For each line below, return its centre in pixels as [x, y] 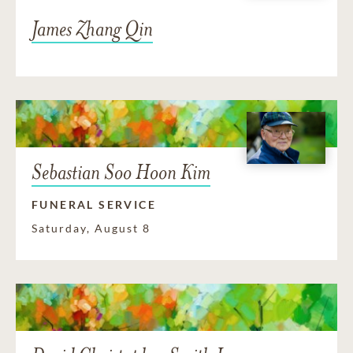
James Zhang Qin [92, 29]
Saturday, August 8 [91, 228]
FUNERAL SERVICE [94, 204]
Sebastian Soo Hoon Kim [121, 172]
